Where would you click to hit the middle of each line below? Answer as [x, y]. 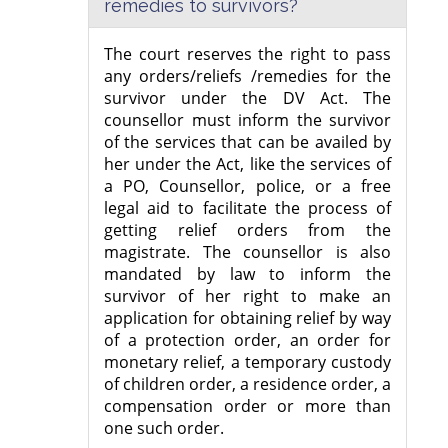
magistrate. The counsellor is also [247, 251]
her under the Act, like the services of [247, 163]
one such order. [164, 427]
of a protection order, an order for [247, 339]
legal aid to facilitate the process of [247, 207]
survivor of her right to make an [247, 295]
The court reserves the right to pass [247, 53]
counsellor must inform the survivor [247, 119]
